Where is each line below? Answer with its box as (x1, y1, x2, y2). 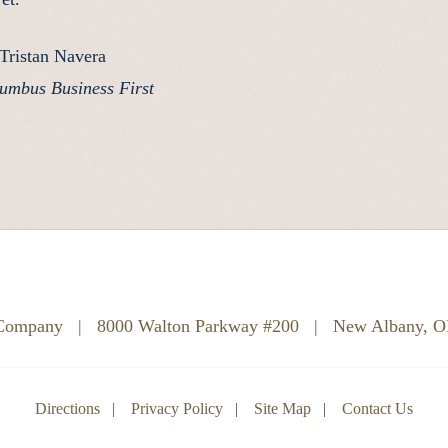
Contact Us (342, 400, 413, 417)
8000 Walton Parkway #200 (91, 316, 304, 336)
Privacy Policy (131, 400, 223, 417)
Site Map (254, 400, 311, 417)
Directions (35, 400, 100, 417)
